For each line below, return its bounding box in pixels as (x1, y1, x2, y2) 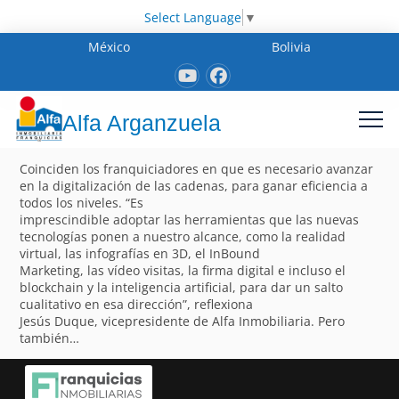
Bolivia (271, 37, 311, 55)
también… (20, 329, 80, 346)
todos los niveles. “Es (20, 193, 144, 211)
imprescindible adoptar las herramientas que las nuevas (20, 210, 360, 228)
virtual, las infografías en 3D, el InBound (20, 244, 261, 262)
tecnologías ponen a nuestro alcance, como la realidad (20, 227, 346, 245)
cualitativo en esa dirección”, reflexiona (20, 295, 254, 313)
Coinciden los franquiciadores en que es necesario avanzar (20, 159, 374, 177)
